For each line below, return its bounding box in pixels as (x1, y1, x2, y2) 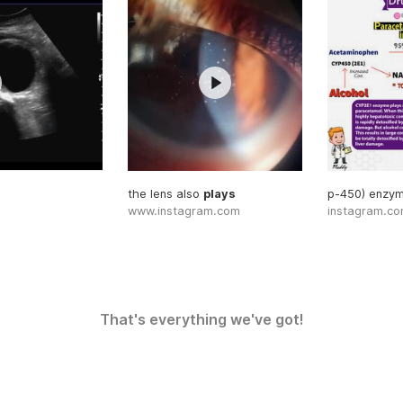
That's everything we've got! (99, 309, 304, 328)
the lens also (127, 186, 203, 201)
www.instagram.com (127, 203, 240, 218)
